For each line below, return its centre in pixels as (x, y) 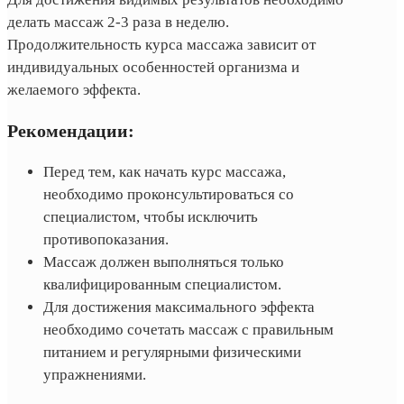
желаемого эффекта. (74, 89)
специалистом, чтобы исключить (151, 216)
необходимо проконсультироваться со (169, 194)
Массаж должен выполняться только (164, 262)
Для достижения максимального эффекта (179, 307)
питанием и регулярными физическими (172, 352)
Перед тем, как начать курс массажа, (165, 171)
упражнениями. (95, 374)
